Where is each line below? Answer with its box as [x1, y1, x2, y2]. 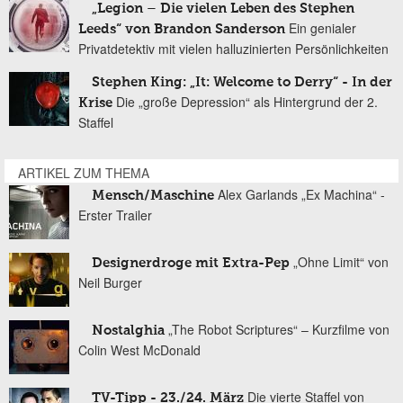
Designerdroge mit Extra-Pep [92, 255, 290, 270]
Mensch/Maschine [92, 188, 214, 202]
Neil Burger [78, 273, 142, 291]
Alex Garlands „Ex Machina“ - [218, 184, 385, 203]
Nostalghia [92, 323, 165, 337]
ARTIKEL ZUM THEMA [18, 163, 149, 182]
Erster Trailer [78, 205, 152, 224]
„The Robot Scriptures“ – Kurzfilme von [168, 319, 390, 338]
